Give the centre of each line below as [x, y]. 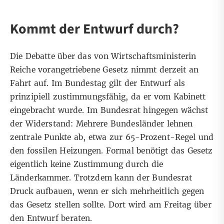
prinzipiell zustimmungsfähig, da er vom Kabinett [108, 97]
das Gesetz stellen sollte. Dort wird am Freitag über [111, 205]
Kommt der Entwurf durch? [96, 29]
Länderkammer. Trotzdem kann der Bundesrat [101, 178]
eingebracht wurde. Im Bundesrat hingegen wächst [109, 110]
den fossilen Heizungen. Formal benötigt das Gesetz [111, 151]
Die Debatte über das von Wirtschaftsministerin [103, 56]
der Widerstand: [43, 124]
